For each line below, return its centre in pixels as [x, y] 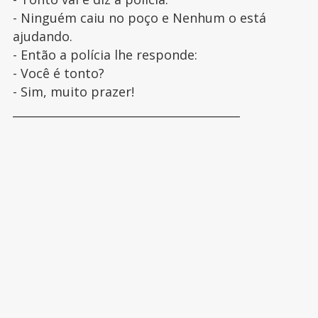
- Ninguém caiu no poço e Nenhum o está [139, 17]
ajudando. [42, 36]
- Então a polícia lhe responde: [105, 54]
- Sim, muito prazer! [73, 91]
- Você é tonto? [58, 73]
